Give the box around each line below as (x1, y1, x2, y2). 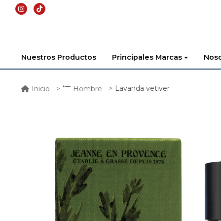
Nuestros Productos (21, 53, 96, 62)
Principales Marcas (112, 53, 182, 62)
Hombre (73, 84, 102, 93)
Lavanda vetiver (115, 84, 170, 93)
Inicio (32, 84, 50, 93)
